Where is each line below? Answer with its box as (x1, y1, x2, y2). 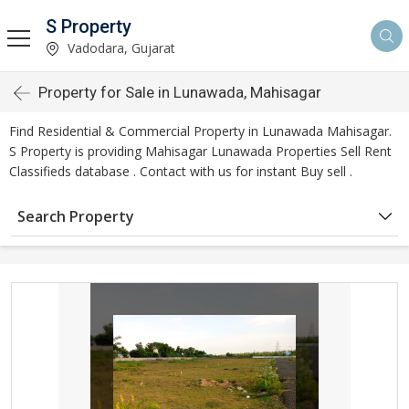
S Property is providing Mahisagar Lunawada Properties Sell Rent (9, 142, 392, 160)
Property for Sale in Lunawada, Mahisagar (38, 83, 321, 101)
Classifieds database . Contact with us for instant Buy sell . (9, 163, 352, 180)
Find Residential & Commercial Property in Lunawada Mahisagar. (9, 122, 392, 140)
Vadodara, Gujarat (64, 38, 175, 57)
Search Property (17, 206, 134, 226)
